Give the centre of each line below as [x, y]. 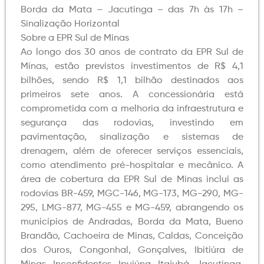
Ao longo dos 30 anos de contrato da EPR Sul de [132, 53]
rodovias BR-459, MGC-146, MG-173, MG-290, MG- [132, 194]
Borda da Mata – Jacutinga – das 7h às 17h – [132, 10]
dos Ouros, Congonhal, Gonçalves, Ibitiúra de [132, 251]
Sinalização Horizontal [70, 24]
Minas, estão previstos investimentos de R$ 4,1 [132, 67]
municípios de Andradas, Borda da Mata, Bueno [132, 222]
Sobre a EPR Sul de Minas [75, 39]
